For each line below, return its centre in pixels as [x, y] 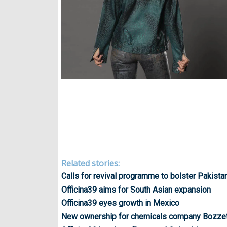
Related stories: [90, 163]
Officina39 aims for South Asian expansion [136, 190]
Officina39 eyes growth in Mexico [120, 203]
